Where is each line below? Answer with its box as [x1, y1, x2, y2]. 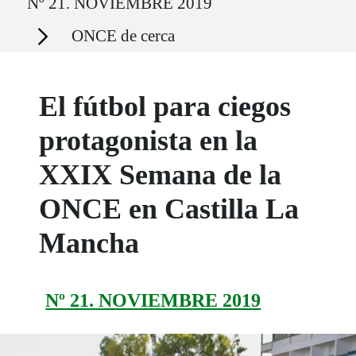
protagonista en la [39, 125, 258, 157]
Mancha [39, 227, 140, 260]
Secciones [20, 21, 64, 34]
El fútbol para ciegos [39, 91, 292, 123]
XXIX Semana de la [39, 159, 282, 192]
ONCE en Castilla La [39, 193, 300, 226]
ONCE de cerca [72, 26, 175, 46]
